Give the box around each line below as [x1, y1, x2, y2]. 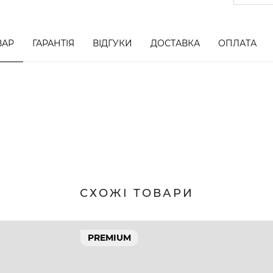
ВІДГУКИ [93, 38, 132, 49]
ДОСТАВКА [151, 38, 200, 49]
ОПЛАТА [218, 38, 257, 49]
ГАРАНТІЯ [32, 38, 74, 49]
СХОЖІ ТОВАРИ [79, 186, 194, 200]
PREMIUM [88, 232, 131, 243]
